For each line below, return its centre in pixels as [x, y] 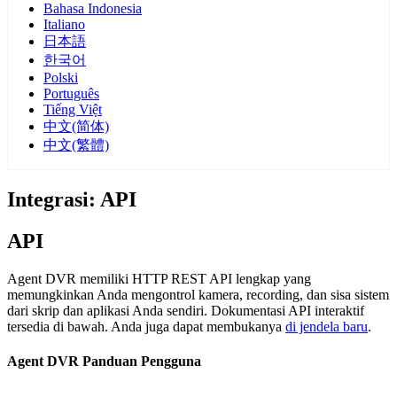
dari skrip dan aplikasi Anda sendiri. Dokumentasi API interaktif [186, 311]
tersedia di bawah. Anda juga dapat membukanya [146, 327]
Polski [61, 78]
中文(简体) [76, 127]
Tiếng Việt [73, 110]
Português [71, 94]
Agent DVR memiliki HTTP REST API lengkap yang [159, 279]
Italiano [64, 25]
